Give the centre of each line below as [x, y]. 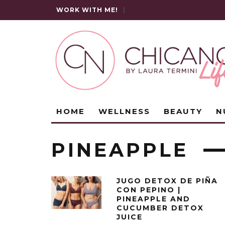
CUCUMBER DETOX [160, 208]
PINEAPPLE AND [153, 199]
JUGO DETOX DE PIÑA [167, 181]
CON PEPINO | [149, 190]
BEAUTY [183, 111]
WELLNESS [124, 111]
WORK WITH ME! [87, 10]
